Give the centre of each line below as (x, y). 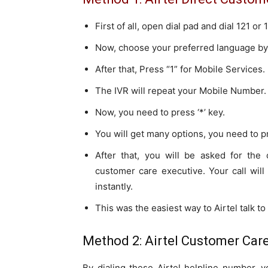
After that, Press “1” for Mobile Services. (180, 69)
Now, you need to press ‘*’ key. (160, 112)
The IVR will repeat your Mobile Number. (181, 91)
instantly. (114, 187)
